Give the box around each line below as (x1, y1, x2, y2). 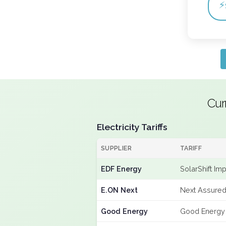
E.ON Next (101, 186, 138, 194)
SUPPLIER (101, 144, 132, 152)
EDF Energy (101, 164, 142, 173)
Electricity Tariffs (97, 122, 167, 132)
